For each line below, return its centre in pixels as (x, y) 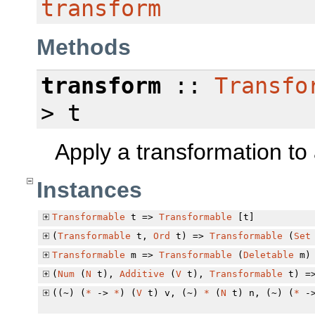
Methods (84, 47)
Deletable (269, 255)
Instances (89, 189)
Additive (142, 274)
